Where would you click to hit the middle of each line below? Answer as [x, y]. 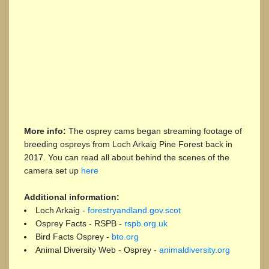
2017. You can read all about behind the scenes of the [127, 157]
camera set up [53, 170]
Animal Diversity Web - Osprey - [97, 249]
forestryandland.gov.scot [134, 210]
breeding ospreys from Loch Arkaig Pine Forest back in [128, 144]
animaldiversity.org [195, 249]
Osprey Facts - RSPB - [80, 223]
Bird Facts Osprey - [74, 236]
